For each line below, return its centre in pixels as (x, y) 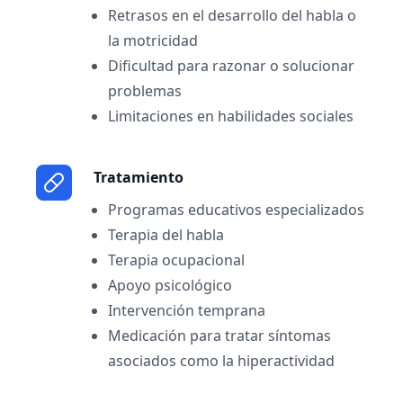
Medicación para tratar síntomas (219, 336)
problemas (145, 91)
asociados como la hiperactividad (221, 361)
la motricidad (153, 40)
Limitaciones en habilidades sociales (231, 116)
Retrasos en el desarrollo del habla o (232, 15)
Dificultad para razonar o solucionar (231, 66)
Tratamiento (139, 177)
